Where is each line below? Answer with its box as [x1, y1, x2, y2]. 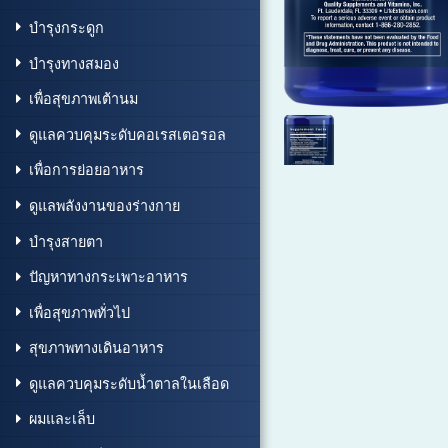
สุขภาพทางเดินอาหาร [29, 338, 164, 358]
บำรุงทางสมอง [29, 53, 119, 73]
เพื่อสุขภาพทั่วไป [29, 302, 130, 322]
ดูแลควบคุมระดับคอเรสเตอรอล [29, 124, 226, 144]
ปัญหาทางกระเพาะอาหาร [29, 267, 188, 287]
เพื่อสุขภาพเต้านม [29, 89, 138, 109]
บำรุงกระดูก [29, 17, 104, 37]
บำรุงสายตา [29, 231, 103, 251]
